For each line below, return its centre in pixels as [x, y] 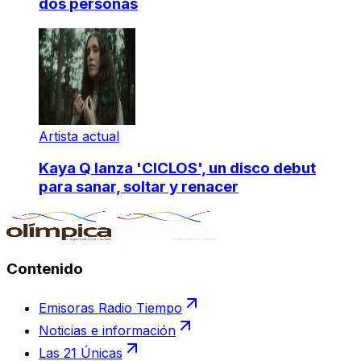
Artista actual [79, 136]
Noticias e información [107, 330]
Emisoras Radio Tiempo [110, 307]
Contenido [45, 268]
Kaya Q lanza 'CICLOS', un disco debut [177, 168]
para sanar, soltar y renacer [139, 187]
